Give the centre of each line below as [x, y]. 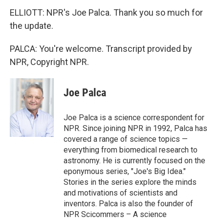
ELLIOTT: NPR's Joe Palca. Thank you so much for [106, 12]
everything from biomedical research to [131, 150]
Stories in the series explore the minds [130, 182]
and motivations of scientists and [120, 193]
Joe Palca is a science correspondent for [134, 118]
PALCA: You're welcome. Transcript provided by [101, 49]
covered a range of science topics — [126, 139]
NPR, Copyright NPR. [49, 62]
